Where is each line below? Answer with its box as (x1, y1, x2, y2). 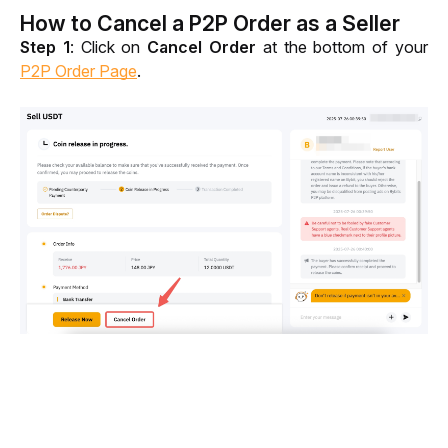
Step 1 (20, 36, 70, 57)
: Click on (69, 36, 148, 57)
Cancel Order (147, 36, 257, 57)
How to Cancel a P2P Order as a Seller (20, 9, 400, 36)
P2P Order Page (20, 60, 137, 81)
